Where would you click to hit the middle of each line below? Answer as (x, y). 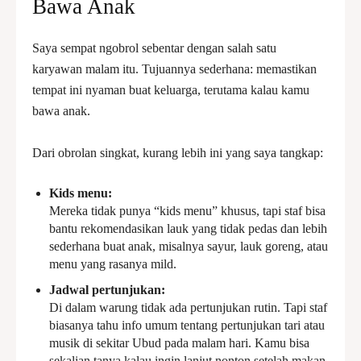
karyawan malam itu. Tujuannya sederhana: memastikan (174, 69)
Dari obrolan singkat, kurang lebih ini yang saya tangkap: (178, 153)
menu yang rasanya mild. (113, 264)
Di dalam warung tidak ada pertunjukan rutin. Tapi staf (188, 307)
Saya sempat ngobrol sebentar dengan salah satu (154, 48)
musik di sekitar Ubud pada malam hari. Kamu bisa (179, 343)
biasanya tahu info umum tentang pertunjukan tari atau (187, 325)
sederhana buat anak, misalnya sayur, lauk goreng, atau (189, 246)
